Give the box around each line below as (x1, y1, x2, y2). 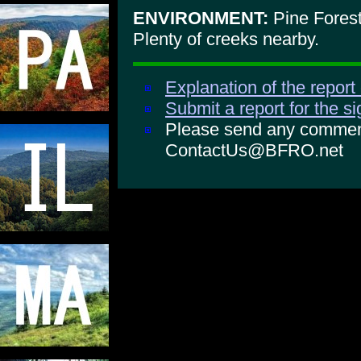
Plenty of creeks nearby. (133, 28, 319, 49)
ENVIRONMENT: (133, 7, 268, 28)
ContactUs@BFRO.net (165, 140, 343, 161)
